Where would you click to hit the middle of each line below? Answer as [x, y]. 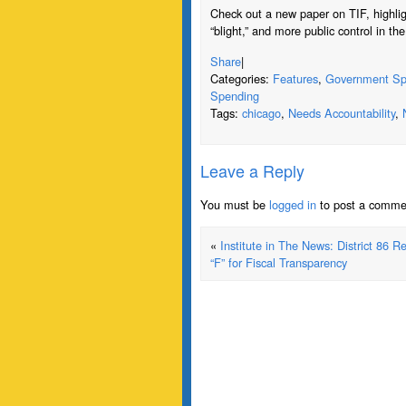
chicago [261, 113]
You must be [235, 204]
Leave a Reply [252, 170]
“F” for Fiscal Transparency [279, 262]
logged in [293, 204]
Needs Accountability [342, 113]
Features [295, 78]
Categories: [242, 78]
